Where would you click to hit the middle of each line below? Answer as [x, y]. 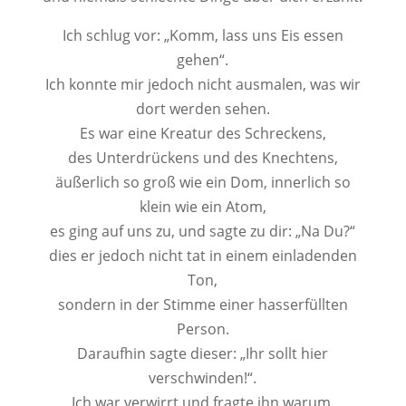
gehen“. [203, 60]
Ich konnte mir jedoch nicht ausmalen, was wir [203, 84]
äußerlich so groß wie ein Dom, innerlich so [203, 182]
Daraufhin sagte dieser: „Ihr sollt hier [203, 353]
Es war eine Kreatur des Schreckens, [203, 133]
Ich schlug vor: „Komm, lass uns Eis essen [203, 35]
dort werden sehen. [203, 109]
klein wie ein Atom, [203, 207]
